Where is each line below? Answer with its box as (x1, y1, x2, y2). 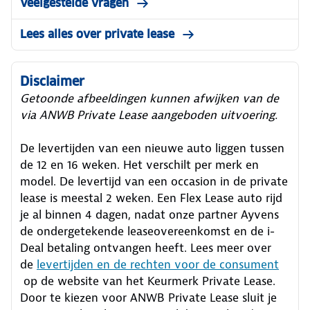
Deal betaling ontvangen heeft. (20, 240, 187, 256)
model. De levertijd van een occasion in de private (20, 174, 288, 190)
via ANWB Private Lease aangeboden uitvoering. (20, 107, 277, 123)
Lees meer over (190, 240, 271, 256)
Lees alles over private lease (20, 27, 174, 42)
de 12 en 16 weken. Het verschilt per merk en (20, 157, 259, 173)
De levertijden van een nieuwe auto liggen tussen (20, 140, 284, 156)
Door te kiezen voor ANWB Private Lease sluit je (20, 290, 277, 306)
